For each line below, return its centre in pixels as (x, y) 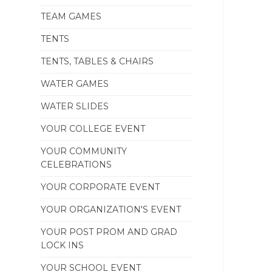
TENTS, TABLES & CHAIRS (97, 61)
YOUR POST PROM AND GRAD (109, 232)
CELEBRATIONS (76, 165)
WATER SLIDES (75, 106)
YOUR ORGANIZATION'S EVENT (111, 209)
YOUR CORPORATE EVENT (100, 187)
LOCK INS (63, 245)
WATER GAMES (75, 84)
